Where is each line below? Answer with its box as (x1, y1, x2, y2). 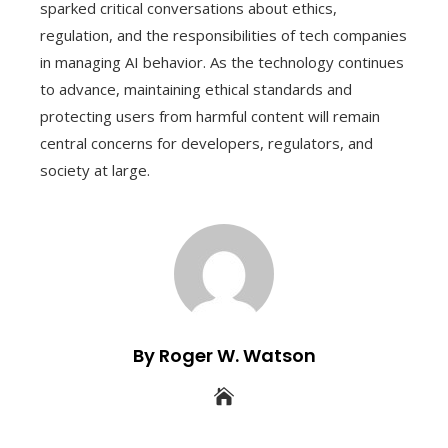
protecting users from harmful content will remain (40, 106, 380, 127)
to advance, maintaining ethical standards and (40, 79, 352, 100)
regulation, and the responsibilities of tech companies (40, 25, 407, 46)
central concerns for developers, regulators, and (40, 133, 373, 154)
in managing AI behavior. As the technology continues (40, 52, 404, 73)
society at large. (40, 160, 150, 181)
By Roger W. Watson (132, 343, 316, 369)
